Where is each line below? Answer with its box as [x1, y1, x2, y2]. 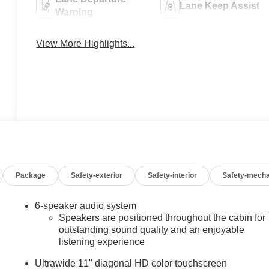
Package [16, 171, 46, 180]
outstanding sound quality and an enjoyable [59, 224, 245, 235]
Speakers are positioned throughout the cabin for [59, 212, 266, 223]
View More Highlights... [36, 38, 135, 49]
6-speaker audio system [35, 200, 137, 211]
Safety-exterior [71, 171, 123, 180]
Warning [55, 7, 94, 17]
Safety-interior [148, 171, 198, 180]
